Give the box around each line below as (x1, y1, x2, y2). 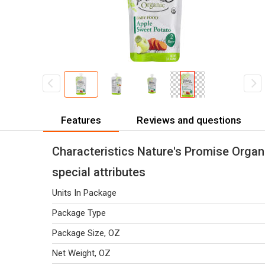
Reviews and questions (137, 114, 241, 126)
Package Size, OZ (52, 228, 120, 238)
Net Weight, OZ (52, 248, 111, 258)
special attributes (52, 165, 146, 179)
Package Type (52, 208, 106, 218)
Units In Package (52, 188, 117, 198)
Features (61, 114, 101, 126)
